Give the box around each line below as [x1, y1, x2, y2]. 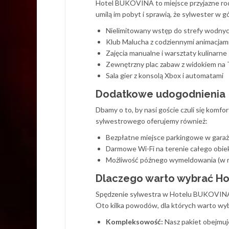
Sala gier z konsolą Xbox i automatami [106, 71, 223, 80]
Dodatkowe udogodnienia [96, 88, 225, 100]
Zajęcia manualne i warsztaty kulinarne [106, 49, 227, 57]
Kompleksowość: [106, 217, 163, 226]
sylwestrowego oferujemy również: [96, 117, 208, 125]
